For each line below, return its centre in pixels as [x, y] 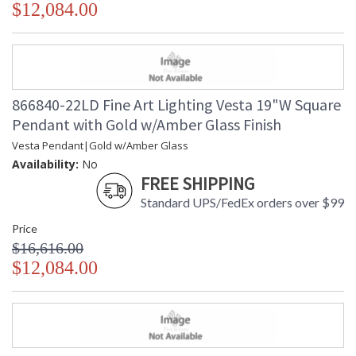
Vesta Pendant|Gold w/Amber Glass [100, 146]
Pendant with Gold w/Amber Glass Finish [147, 125]
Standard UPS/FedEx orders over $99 [242, 203]
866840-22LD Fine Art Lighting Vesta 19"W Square [176, 105]
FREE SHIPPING [197, 184]
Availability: [45, 164]
